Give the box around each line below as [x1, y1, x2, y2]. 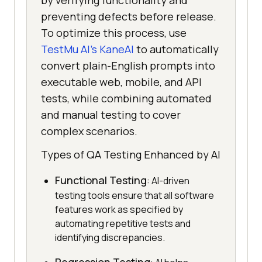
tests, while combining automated [41, 91, 212, 106]
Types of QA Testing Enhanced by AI [41, 147, 220, 162]
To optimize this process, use [41, 26, 187, 40]
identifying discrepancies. [55, 231, 165, 244]
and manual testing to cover [41, 108, 181, 122]
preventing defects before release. [41, 9, 216, 24]
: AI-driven [147, 174, 189, 188]
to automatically [134, 42, 219, 57]
